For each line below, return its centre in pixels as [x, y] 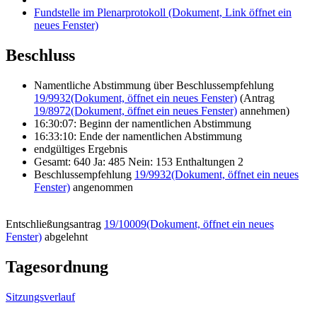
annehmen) [263, 110]
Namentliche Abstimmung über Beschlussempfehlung [154, 85]
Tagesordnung [57, 266]
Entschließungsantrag [55, 224]
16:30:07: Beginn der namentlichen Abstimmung [143, 123]
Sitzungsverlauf [40, 296]
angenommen [102, 187]
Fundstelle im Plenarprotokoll [100, 12]
